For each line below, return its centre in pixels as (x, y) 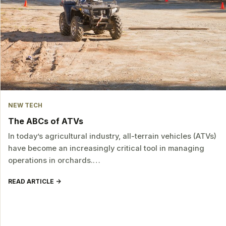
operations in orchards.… (54, 161)
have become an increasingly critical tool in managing (106, 149)
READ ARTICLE (31, 181)
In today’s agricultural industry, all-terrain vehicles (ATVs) (112, 136)
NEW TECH (25, 106)
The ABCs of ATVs (46, 121)
